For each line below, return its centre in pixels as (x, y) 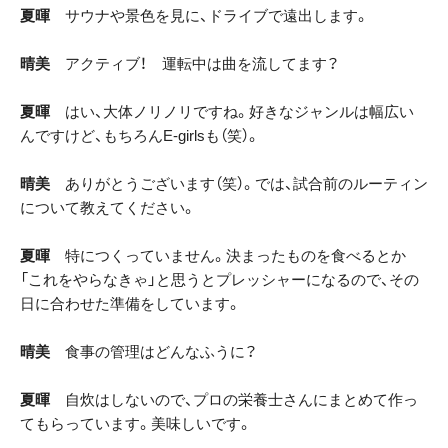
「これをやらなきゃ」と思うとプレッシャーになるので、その (219, 280)
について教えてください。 (108, 208)
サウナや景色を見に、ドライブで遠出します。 (209, 16)
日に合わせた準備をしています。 (130, 304)
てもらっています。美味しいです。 (136, 424)
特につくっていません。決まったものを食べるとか (228, 256)
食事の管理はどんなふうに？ (153, 352)
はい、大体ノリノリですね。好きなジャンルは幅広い (239, 112)
